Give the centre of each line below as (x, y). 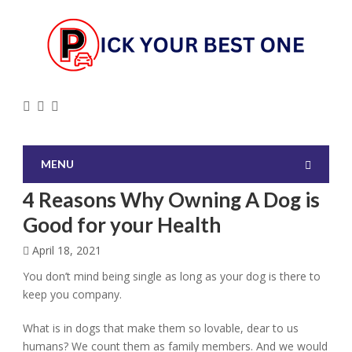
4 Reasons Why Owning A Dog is (172, 200)
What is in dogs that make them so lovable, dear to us (161, 328)
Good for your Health (122, 225)
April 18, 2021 (67, 250)
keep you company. (73, 294)
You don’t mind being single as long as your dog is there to (172, 276)
